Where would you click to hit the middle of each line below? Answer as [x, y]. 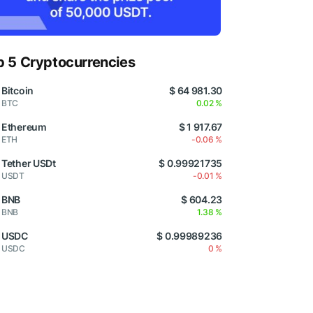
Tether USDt [29, 163]
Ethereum [24, 127]
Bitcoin [18, 91]
